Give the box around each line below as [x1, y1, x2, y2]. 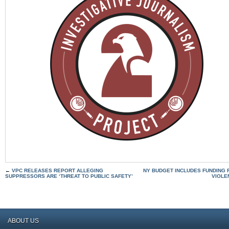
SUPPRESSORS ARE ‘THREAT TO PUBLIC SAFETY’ [5, 173, 133, 179]
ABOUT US [8, 217, 39, 225]
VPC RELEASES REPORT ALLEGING [12, 168, 103, 174]
